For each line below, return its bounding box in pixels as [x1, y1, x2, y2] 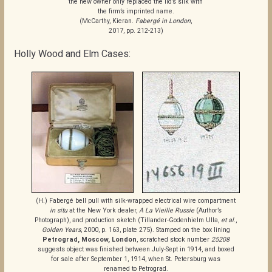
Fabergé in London [135, 17, 191, 25]
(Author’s [194, 206, 222, 215]
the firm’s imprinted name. [97, 7, 174, 16]
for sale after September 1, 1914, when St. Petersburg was [51, 255, 221, 263]
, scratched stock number [136, 236, 211, 244]
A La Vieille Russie [139, 206, 195, 215]
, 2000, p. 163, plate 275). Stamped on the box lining [80, 226, 230, 234]
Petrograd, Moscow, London [42, 236, 137, 244]
